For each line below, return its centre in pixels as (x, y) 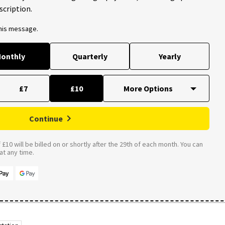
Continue (46, 118)
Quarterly (90, 56)
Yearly (170, 56)
